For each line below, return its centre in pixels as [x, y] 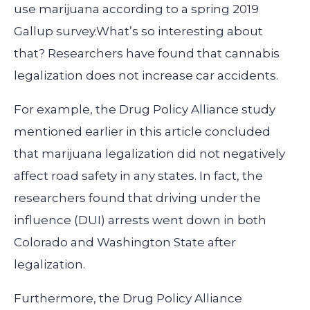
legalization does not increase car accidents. [146, 76]
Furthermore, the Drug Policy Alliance [128, 299]
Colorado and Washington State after [125, 243]
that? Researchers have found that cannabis [147, 54]
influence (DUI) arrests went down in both [140, 220]
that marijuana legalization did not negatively [149, 154]
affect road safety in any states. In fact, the [138, 176]
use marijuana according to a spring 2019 [136, 9]
